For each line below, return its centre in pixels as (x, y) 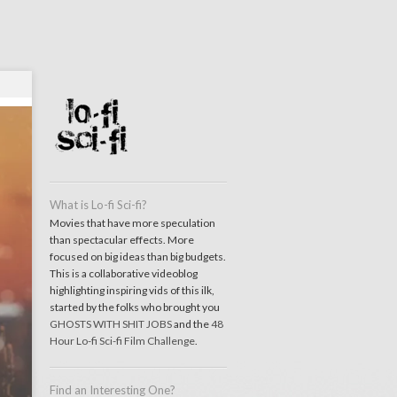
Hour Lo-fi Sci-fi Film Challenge (122, 341)
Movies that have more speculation (132, 223)
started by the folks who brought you (135, 307)
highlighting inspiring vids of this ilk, (132, 290)
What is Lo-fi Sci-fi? (98, 205)
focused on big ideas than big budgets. (138, 257)
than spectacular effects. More (122, 240)
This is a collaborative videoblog (124, 273)
